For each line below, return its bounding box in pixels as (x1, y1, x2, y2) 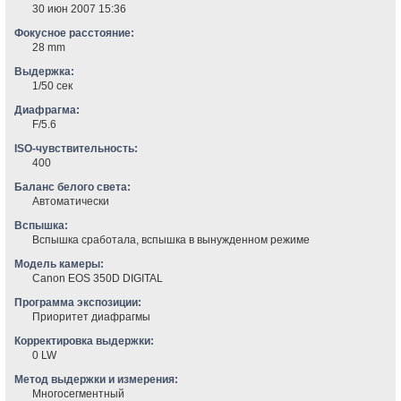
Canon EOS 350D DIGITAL (32, 272, 164, 286)
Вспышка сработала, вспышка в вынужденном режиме (32, 234, 311, 247)
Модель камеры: (14, 258, 105, 271)
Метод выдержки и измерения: (14, 373, 179, 387)
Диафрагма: (14, 104, 81, 117)
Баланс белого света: (14, 181, 132, 194)
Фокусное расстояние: (14, 27, 135, 40)
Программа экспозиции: (14, 296, 142, 310)
